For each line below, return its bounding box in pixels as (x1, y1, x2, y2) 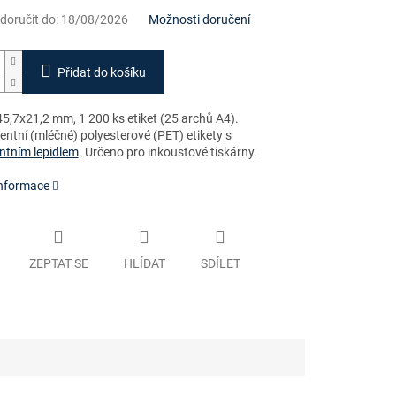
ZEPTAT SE (28, 255, 88, 270)
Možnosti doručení (148, 12, 250, 27)
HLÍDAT (123, 255, 165, 270)
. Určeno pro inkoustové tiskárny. (78, 145, 257, 160)
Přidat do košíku (57, 65, 146, 80)
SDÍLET (200, 255, 240, 270)
